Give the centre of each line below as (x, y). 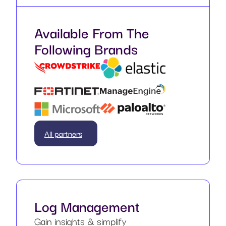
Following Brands (86, 48)
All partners (63, 133)
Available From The (92, 32)
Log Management (87, 206)
